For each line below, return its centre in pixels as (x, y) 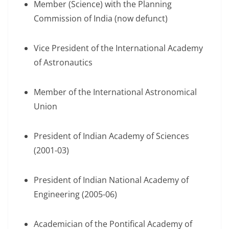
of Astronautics (63, 63)
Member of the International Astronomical (115, 92)
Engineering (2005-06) (75, 194)
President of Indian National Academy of (111, 180)
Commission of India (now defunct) (101, 19)
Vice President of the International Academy (118, 48)
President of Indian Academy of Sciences (111, 136)
